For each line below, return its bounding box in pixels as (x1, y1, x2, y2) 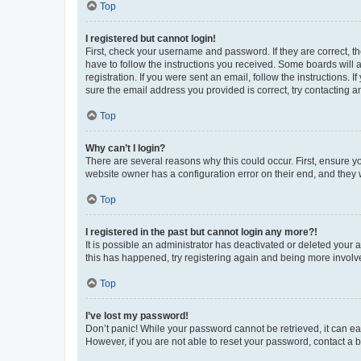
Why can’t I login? (85, 142, 165, 154)
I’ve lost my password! (85, 309, 189, 322)
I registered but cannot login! (85, 32, 216, 44)
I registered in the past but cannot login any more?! (85, 226, 317, 238)
